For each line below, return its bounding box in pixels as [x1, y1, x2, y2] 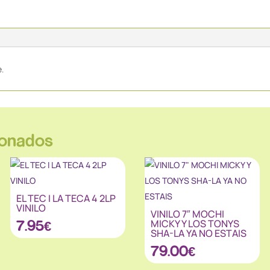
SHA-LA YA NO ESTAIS [150, 226, 246, 240]
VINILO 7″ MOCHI [150, 207, 224, 221]
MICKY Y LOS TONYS [150, 216, 239, 230]
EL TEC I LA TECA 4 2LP [16, 191, 116, 205]
